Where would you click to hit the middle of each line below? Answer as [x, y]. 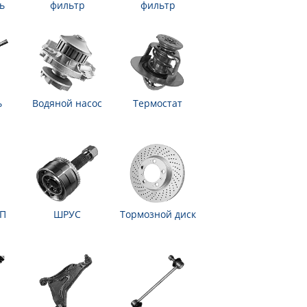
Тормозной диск [158, 214]
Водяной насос [67, 103]
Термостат [158, 103]
